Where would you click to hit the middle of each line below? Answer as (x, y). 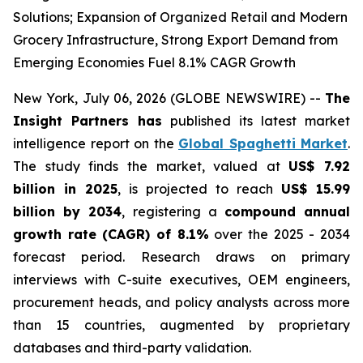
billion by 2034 (68, 211)
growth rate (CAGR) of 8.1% (111, 234)
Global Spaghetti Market (263, 143)
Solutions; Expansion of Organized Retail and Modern (180, 17)
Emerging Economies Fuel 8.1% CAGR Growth (154, 62)
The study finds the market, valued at (151, 166)
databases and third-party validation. (132, 348)
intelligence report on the (96, 143)
